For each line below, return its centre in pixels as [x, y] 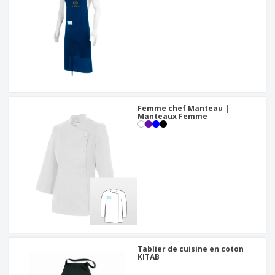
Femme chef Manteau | [183, 109]
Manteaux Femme [172, 117]
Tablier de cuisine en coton [191, 249]
